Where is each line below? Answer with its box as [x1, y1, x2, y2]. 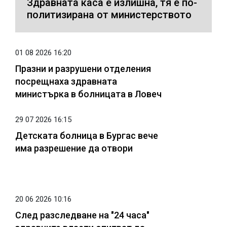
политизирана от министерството [27, 8, 192, 21]
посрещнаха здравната [15, 75, 117, 87]
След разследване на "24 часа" [15, 209, 149, 220]
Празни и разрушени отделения [15, 63, 151, 74]
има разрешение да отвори [15, 142, 133, 154]
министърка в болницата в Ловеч [15, 88, 162, 99]
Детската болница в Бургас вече [15, 130, 158, 141]
